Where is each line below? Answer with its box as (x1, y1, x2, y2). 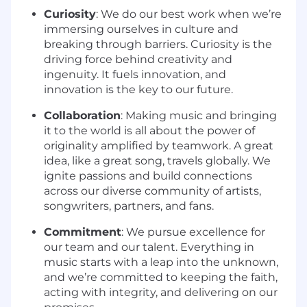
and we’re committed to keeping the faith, (44, 271, 278, 284)
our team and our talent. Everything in (44, 241, 254, 254)
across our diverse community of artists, (44, 184, 261, 198)
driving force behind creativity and (44, 53, 232, 66)
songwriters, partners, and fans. (44, 199, 214, 213)
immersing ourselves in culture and (44, 23, 238, 36)
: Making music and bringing (121, 109, 277, 123)
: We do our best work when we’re (96, 8, 282, 21)
